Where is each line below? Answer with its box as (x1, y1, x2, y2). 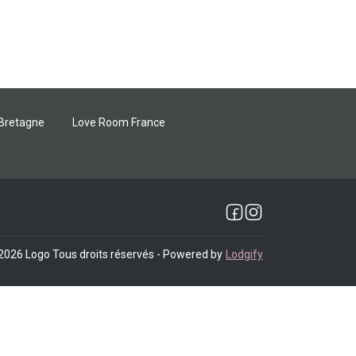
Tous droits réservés (52, 248, 154, 261)
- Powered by (153, 248, 222, 261)
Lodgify (226, 248, 263, 261)
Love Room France (72, 116, 165, 130)
